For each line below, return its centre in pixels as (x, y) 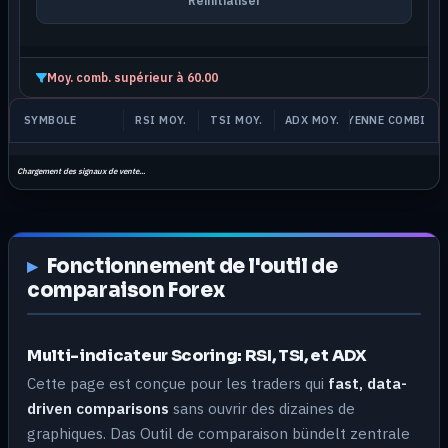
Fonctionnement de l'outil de (192, 267)
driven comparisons (98, 407)
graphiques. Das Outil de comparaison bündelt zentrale (218, 432)
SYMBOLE (50, 120)
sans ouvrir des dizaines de (262, 407)
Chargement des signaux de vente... (81, 170)
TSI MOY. (236, 120)
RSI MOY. (161, 120)
